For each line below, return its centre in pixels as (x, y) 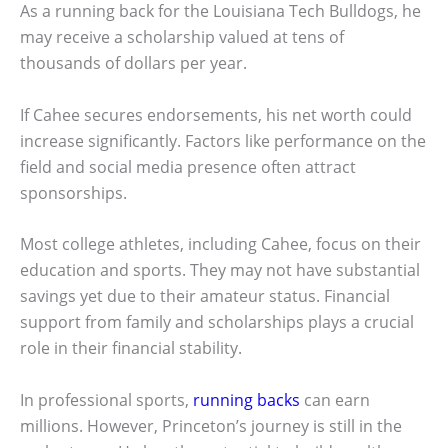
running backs (246, 399)
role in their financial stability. (131, 348)
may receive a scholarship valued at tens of (182, 37)
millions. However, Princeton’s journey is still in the (211, 425)
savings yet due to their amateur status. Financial (205, 296)
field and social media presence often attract (188, 166)
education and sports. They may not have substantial (220, 270)
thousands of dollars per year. (133, 63)
